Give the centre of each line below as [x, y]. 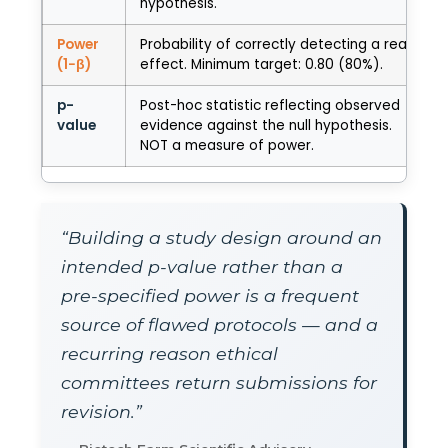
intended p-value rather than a [202, 267]
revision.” [101, 412]
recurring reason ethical [169, 354]
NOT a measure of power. [227, 146]
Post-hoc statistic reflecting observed [270, 106]
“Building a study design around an [221, 238]
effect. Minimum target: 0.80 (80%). [261, 65]
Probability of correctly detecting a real [275, 45]
